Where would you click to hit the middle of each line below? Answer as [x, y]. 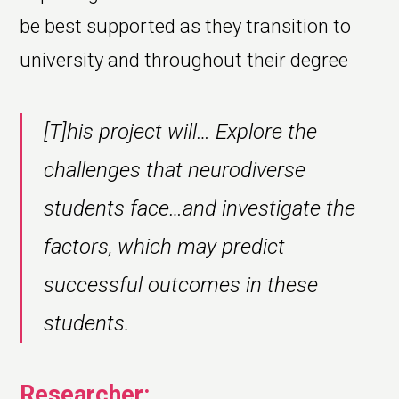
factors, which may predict [165, 246]
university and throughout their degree [184, 60]
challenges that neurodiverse [175, 170]
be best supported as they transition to [186, 26]
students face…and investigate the [200, 208]
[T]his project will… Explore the [181, 131]
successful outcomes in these [181, 285]
